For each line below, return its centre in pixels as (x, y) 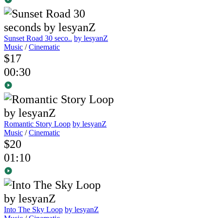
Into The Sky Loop (33, 210)
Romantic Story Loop (37, 124)
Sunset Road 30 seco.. (38, 38)
